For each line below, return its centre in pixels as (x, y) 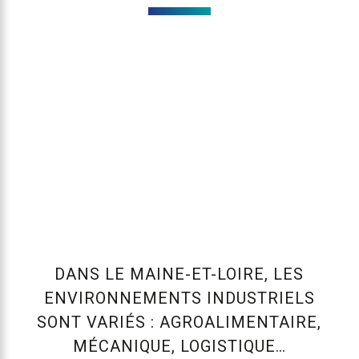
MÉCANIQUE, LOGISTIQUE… (179, 347)
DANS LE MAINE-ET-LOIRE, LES (179, 274)
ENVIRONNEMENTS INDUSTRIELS (179, 298)
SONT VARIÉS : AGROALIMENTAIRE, (179, 323)
